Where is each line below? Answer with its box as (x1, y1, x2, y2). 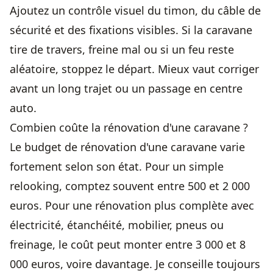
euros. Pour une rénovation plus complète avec (10, 198, 254, 213)
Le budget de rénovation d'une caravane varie (10, 140, 245, 154)
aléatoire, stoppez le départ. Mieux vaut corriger (10, 62, 259, 76)
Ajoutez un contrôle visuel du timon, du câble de (10, 3, 261, 18)
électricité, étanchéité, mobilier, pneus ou (10, 218, 224, 232)
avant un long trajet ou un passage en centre (10, 81, 243, 96)
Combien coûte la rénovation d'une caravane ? (10, 120, 248, 135)
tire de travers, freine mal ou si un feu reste (10, 42, 234, 57)
